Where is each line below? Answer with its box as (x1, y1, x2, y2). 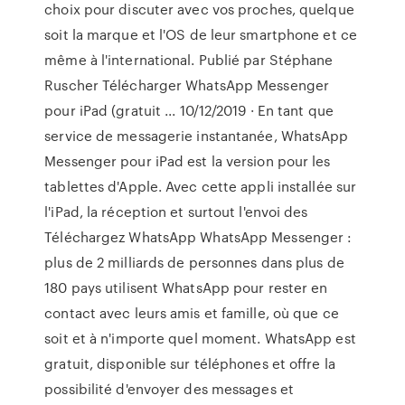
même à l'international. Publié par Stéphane (44, 50, 334, 70)
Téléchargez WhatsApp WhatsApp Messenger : (44, 227, 353, 247)
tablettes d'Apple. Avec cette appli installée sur (44, 176, 357, 196)
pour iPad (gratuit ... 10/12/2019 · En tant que (44, 100, 334, 120)
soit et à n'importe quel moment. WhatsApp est (44, 328, 356, 348)
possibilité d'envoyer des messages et (44, 379, 294, 399)
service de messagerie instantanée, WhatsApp (44, 126, 349, 146)
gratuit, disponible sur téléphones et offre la (44, 353, 335, 373)
